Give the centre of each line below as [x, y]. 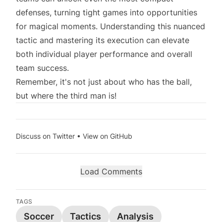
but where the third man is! [66, 96]
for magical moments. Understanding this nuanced [111, 26]
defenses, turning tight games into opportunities [107, 12]
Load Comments [111, 171]
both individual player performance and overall [104, 54]
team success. [42, 68]
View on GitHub [108, 136]
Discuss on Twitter [45, 136]
